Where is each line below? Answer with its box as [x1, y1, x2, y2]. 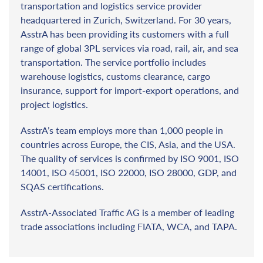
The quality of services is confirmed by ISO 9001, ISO [21, 153, 239, 164]
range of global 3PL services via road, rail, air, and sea [21, 42, 238, 53]
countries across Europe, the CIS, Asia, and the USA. [21, 139, 235, 150]
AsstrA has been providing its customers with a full [21, 28, 229, 39]
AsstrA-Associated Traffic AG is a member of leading [21, 207, 234, 218]
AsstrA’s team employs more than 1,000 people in [21, 124, 223, 136]
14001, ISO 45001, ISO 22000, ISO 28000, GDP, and [21, 167, 237, 178]
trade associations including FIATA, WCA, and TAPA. [21, 221, 237, 232]
